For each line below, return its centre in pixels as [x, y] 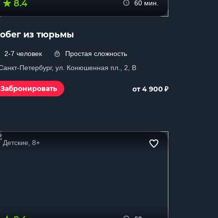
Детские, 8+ [21, 143]
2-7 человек [23, 54]
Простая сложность [96, 54]
